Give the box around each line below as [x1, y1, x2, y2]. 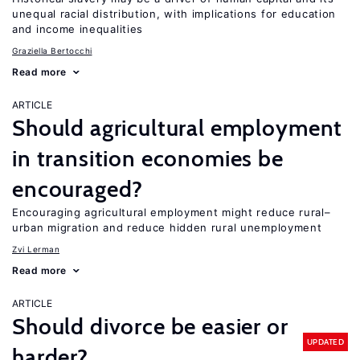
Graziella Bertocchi [12, 46, 92, 55]
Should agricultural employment [12, 114, 343, 141]
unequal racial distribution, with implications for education [12, 7, 337, 20]
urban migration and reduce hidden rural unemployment [12, 221, 322, 234]
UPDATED [306, 336, 344, 347]
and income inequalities [12, 22, 144, 35]
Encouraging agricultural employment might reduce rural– [12, 206, 331, 219]
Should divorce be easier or [12, 313, 288, 340]
